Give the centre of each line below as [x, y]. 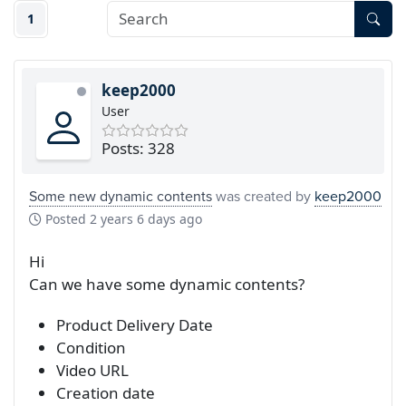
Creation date [106, 392]
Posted [66, 218]
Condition [91, 347]
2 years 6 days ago [146, 218]
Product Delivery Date [135, 324]
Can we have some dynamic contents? [167, 284]
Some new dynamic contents [121, 195]
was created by [263, 195]
